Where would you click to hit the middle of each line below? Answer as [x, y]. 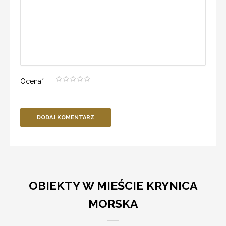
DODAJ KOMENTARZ [66, 118]
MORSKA [113, 203]
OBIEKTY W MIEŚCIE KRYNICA [113, 185]
